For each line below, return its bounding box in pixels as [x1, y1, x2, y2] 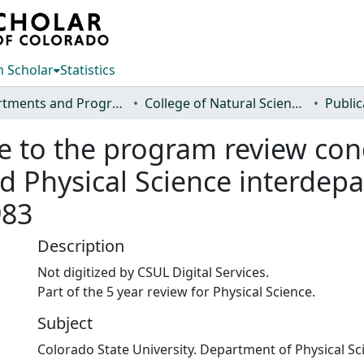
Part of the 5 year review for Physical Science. [37, 283, 315, 301]
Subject [37, 312, 93, 334]
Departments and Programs [112, 94, 123, 112]
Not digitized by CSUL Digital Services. [37, 263, 269, 281]
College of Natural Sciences [292, 94, 302, 112]
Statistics [60, 61, 115, 79]
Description [37, 235, 124, 257]
